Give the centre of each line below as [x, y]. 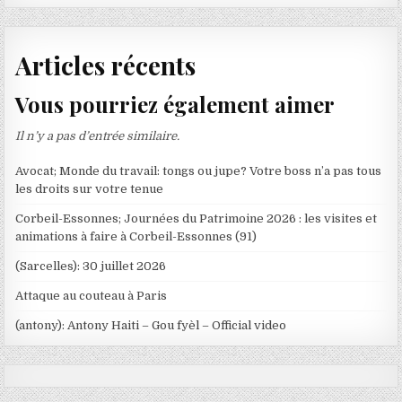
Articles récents [106, 65]
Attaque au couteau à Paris [92, 295]
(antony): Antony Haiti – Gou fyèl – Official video [151, 325]
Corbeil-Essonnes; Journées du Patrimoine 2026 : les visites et [197, 218]
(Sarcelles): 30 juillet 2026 [91, 266]
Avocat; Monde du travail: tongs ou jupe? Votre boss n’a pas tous [199, 170]
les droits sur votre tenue [90, 188]
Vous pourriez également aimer [175, 104]
